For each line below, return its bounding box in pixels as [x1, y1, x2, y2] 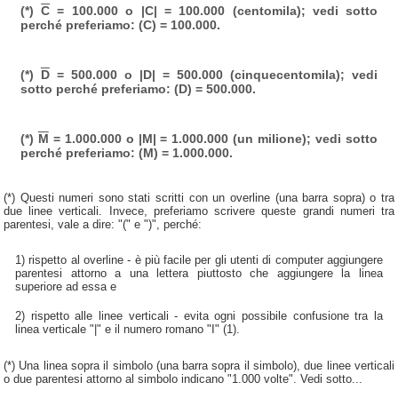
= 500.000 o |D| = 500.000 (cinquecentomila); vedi [49, 67, 378, 82]
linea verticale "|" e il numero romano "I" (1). [15, 322, 241, 337]
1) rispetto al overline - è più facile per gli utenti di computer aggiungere [15, 253, 383, 267]
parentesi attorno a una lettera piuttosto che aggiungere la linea [15, 267, 383, 281]
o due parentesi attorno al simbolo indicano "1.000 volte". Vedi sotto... [4, 372, 362, 386]
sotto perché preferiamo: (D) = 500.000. [20, 81, 256, 96]
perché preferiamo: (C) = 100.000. [20, 17, 220, 32]
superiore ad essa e [15, 280, 117, 294]
